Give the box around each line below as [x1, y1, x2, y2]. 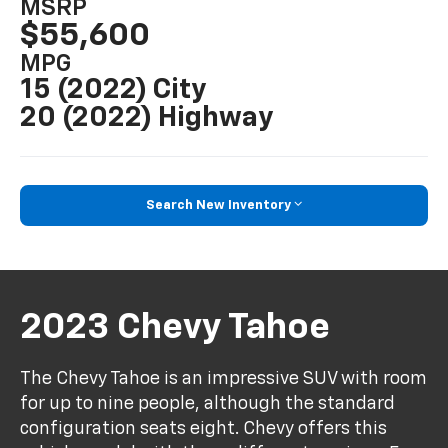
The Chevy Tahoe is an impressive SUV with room [20, 369, 428, 388]
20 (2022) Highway [20, 103, 274, 132]
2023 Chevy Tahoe [20, 310, 331, 347]
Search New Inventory [146, 198, 291, 212]
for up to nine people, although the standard [20, 394, 396, 413]
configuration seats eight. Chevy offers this [20, 419, 388, 438]
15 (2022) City [20, 75, 207, 104]
